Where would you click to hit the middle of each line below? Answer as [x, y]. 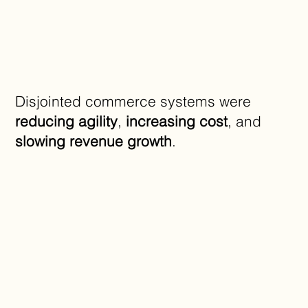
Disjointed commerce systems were [133, 101]
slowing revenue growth [94, 141]
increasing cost [177, 121]
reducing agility [67, 121]
